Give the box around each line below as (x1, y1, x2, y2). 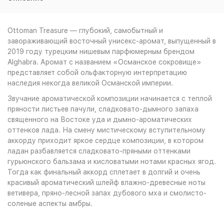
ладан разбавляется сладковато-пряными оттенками (7, 147, 190, 155)
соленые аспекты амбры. (7, 199, 92, 207)
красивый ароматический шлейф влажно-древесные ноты (7, 178, 205, 186)
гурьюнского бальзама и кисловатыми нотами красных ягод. (7, 157, 216, 165)
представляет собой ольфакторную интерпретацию (7, 68, 187, 76)
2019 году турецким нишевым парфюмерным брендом (7, 47, 194, 55)
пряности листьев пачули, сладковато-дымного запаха (7, 105, 198, 113)
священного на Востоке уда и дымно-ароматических (7, 115, 192, 123)
